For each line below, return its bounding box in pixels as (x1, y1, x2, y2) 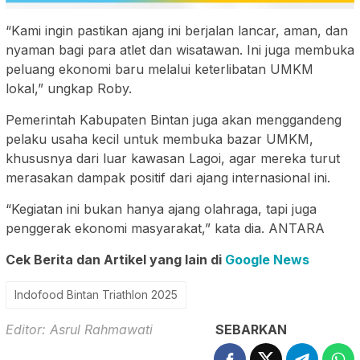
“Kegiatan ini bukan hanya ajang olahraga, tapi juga (6, 200, 317, 217)
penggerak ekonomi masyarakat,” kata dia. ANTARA (6, 219, 325, 236)
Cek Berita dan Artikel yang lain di (6, 251, 225, 268)
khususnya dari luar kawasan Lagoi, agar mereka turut (6, 149, 340, 166)
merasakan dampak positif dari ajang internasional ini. (6, 169, 330, 186)
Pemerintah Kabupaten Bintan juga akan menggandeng (6, 111, 342, 128)
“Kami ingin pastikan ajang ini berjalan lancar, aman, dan (6, 22, 348, 39)
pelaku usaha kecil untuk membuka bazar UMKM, (6, 130, 313, 147)
